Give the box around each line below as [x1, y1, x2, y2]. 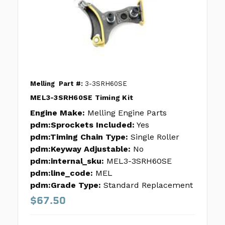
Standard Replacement [103, 180, 193, 190]
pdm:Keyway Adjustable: [30, 144, 131, 154]
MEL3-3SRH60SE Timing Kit [30, 93, 133, 102]
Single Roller [131, 132, 179, 142]
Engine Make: [30, 108, 85, 118]
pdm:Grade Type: [30, 180, 101, 190]
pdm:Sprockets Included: [30, 120, 135, 130]
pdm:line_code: [30, 168, 93, 178]
